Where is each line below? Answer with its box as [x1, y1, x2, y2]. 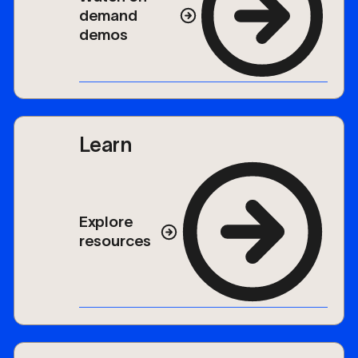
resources [78, 233, 152, 250]
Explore [78, 213, 133, 231]
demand [78, 6, 137, 24]
